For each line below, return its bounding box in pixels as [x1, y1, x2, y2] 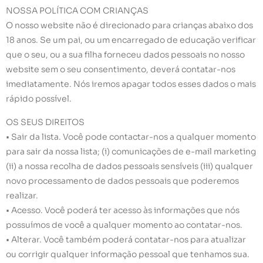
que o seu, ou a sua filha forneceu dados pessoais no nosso [6, 49, 245, 60]
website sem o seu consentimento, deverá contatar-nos [6, 64, 235, 75]
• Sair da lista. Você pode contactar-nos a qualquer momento [6, 131, 256, 142]
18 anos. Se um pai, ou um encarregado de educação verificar [6, 35, 256, 46]
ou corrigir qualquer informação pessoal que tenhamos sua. [6, 248, 249, 259]
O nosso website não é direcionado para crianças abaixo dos [6, 20, 253, 31]
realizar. [6, 190, 38, 201]
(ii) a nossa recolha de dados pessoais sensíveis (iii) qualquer [6, 160, 253, 171]
